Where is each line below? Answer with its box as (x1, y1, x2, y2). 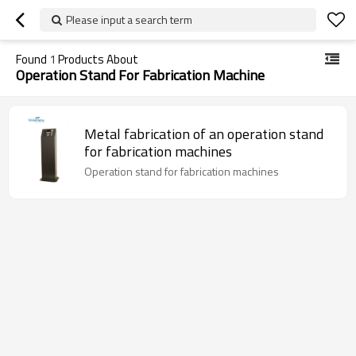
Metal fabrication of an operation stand (84, 122, 323, 145)
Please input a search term (66, 11, 192, 28)
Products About (56, 50, 138, 68)
